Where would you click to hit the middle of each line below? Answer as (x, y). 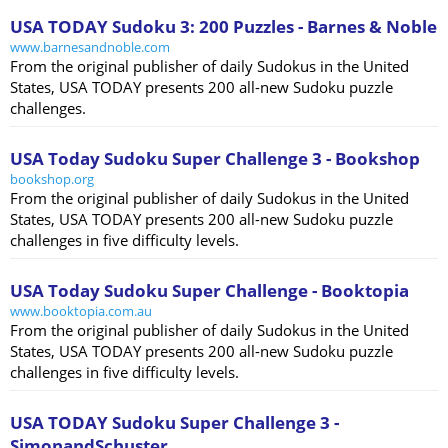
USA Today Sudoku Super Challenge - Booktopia (209, 291)
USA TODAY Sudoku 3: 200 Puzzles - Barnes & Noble (223, 27)
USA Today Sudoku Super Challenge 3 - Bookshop (215, 159)
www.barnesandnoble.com (90, 47)
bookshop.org (52, 179)
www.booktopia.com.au (81, 311)
